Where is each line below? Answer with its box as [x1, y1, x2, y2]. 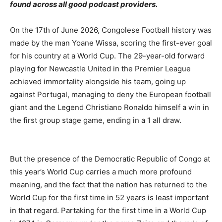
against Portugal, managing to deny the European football [10, 90, 211, 100]
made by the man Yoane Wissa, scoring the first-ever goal [10, 38, 212, 48]
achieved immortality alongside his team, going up [10, 77, 186, 87]
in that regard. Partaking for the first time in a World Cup [10, 206, 206, 216]
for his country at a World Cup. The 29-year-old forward [10, 51, 205, 61]
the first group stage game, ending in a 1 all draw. [10, 115, 181, 125]
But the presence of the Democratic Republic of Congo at [10, 154, 210, 164]
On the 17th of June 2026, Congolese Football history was [10, 25, 212, 35]
